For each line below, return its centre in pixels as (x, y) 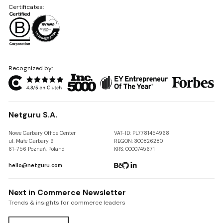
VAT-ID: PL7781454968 (142, 133)
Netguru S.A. (33, 115)
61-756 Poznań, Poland (37, 149)
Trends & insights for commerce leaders (67, 203)
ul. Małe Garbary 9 (31, 141)
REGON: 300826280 (139, 141)
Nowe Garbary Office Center (42, 133)
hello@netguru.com (36, 165)
